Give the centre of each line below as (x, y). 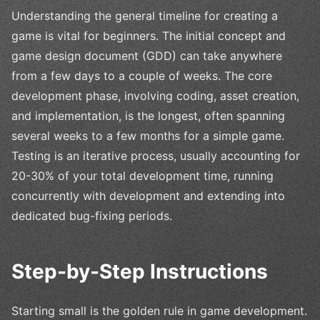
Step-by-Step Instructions (140, 272)
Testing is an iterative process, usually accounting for (156, 156)
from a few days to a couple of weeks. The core (142, 76)
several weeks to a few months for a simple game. (148, 136)
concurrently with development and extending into (148, 196)
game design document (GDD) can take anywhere (147, 56)
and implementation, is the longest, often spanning (148, 116)
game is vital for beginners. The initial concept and (149, 36)
